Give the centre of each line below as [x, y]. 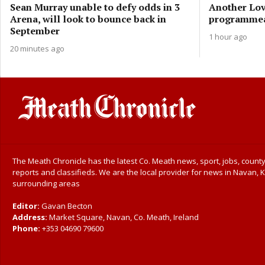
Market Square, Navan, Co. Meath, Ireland [123, 217]
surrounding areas [46, 183]
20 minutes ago [37, 48]
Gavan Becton [67, 206]
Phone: [27, 228]
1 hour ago [228, 36]
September [35, 30]
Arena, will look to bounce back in [88, 19]
